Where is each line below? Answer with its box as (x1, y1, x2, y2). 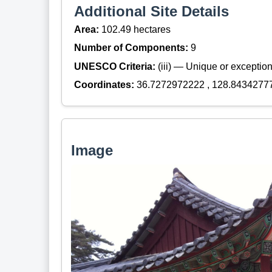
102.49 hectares (101, 24, 171, 35)
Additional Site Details (73, 2, 229, 19)
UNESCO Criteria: (73, 61, 158, 72)
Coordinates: (73, 80, 137, 90)
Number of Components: (73, 42, 191, 53)
